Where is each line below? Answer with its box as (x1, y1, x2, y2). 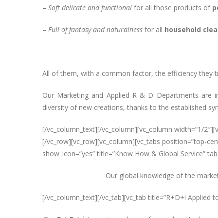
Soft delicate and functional (48, 3, 132, 12)
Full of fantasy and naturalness (48, 25, 143, 34)
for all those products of (132, 3, 212, 12)
